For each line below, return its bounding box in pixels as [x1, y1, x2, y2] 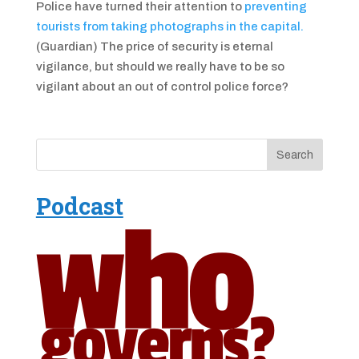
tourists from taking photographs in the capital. [35, 20, 304, 33]
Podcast [35, 191, 123, 221]
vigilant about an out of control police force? [35, 80, 288, 93]
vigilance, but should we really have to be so [35, 60, 284, 73]
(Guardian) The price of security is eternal [35, 40, 273, 53]
